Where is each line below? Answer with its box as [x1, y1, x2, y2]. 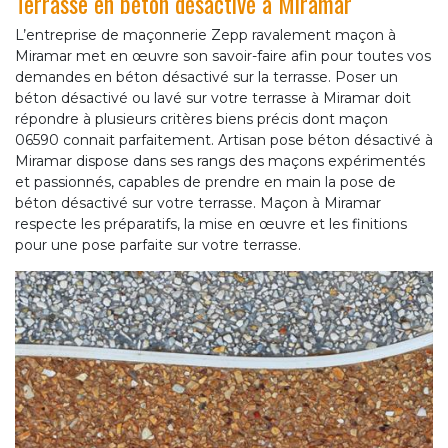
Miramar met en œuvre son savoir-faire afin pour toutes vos [15, 47, 431, 66]
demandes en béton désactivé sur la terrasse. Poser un [15, 68, 398, 87]
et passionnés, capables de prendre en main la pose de [15, 173, 396, 192]
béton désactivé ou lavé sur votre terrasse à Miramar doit [15, 89, 411, 108]
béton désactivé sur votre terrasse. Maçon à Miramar [15, 194, 381, 213]
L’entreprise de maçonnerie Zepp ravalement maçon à [15, 26, 396, 45]
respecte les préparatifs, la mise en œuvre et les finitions [15, 215, 407, 234]
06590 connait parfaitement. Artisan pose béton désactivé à [15, 131, 433, 150]
